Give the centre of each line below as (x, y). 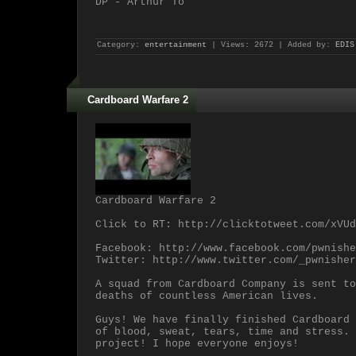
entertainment (176, 45)
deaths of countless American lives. (207, 296)
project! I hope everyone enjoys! (197, 344)
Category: (121, 45)
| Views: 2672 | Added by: (271, 45)
